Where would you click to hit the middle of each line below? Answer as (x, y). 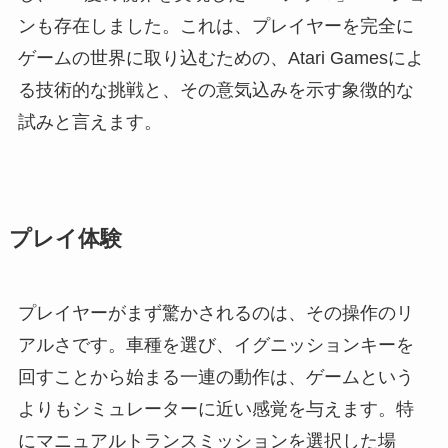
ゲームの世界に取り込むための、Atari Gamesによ (220, 57)
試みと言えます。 (89, 121)
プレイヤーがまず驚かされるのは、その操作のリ (215, 312)
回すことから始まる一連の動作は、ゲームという (215, 376)
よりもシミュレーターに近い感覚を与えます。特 (215, 408)
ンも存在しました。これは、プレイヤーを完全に (215, 25)
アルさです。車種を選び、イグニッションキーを (215, 344)
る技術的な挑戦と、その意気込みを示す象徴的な (215, 89)
